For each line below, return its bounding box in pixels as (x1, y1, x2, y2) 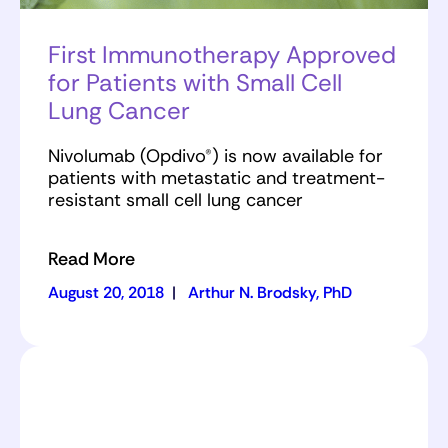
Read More (48, 247, 135, 272)
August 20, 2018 (48, 282, 164, 304)
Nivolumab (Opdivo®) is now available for (48, 144, 383, 169)
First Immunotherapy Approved (48, 39, 396, 71)
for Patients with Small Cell (48, 67, 342, 99)
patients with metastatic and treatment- (48, 166, 385, 191)
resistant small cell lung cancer (48, 188, 303, 213)
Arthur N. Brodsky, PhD (188, 282, 352, 304)
